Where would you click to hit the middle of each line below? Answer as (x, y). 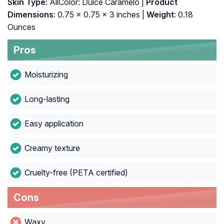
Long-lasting (47, 99)
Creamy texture (52, 148)
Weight (159, 15)
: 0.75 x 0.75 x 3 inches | (99, 15)
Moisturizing (46, 75)
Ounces (21, 27)
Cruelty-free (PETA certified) (76, 173)
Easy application (54, 124)
